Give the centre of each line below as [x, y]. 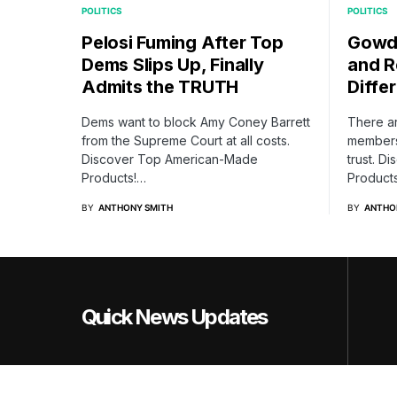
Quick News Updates [175, 316]
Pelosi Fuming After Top [183, 42]
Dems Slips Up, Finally [173, 64]
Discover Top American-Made [170, 159]
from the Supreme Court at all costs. [186, 140]
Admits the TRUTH [160, 86]
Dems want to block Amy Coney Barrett [196, 121]
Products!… [114, 177]
